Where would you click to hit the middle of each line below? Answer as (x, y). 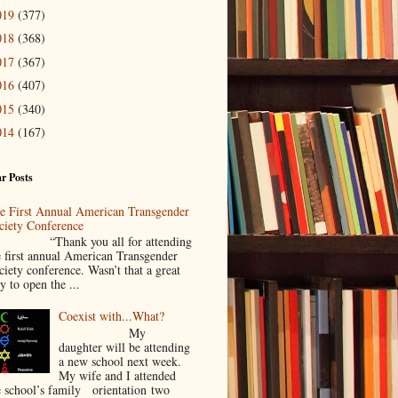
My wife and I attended (122, 375)
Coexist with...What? (112, 316)
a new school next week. (120, 361)
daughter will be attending (125, 346)
